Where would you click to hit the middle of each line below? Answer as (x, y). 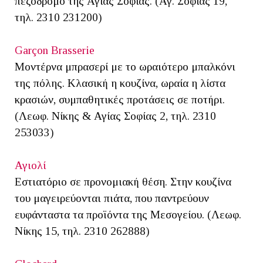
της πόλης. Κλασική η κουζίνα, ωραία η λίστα (120, 83)
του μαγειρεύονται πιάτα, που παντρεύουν (112, 198)
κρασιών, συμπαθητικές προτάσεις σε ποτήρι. (120, 100)
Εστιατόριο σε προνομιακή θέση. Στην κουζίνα (123, 182)
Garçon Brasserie (55, 50)
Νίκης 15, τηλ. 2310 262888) (82, 231)
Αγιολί (30, 166)
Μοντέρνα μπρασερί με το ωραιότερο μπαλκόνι (125, 67)
